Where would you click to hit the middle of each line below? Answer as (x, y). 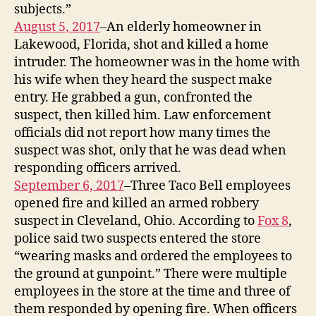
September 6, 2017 (69, 186)
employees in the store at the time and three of (152, 291)
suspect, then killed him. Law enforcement (142, 115)
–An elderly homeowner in (181, 27)
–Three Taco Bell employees (207, 186)
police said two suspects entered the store (138, 238)
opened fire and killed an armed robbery (136, 203)
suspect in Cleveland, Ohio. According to (136, 221)
